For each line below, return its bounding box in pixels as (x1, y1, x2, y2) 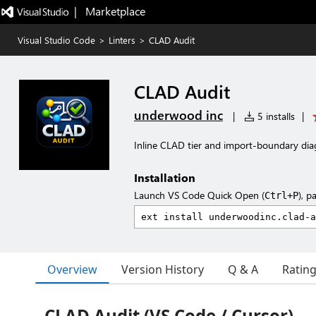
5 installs (255, 109, 295, 123)
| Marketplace (73, 4, 145, 18)
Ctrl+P (265, 190, 298, 201)
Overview (47, 261, 97, 277)
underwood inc (134, 107, 223, 123)
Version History (121, 262, 204, 277)
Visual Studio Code (18, 34, 95, 46)
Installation (134, 170, 195, 185)
